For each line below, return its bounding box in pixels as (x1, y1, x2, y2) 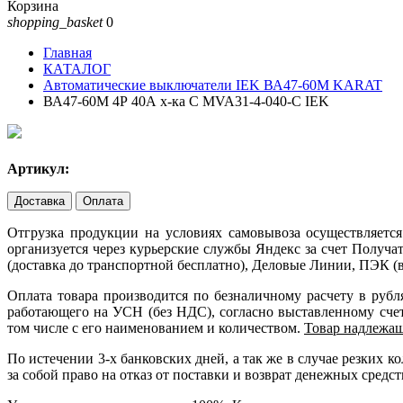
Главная (43, 45, 92, 60)
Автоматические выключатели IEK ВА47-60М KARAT (43, 77, 382, 93)
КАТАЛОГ (43, 61, 111, 76)
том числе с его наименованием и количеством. (7, 320, 304, 336)
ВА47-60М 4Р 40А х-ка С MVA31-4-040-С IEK (43, 94, 329, 109)
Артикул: (7, 161, 69, 177)
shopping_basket (7, 14, 103, 30)
